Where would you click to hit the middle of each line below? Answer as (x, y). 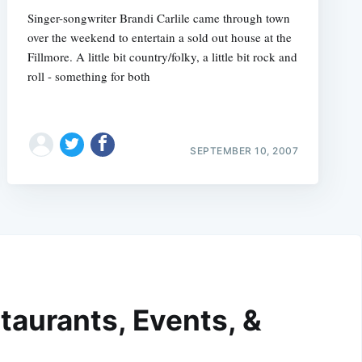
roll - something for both (88, 76)
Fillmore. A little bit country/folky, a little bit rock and (162, 56)
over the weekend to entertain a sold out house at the (159, 37)
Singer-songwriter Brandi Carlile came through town (158, 17)
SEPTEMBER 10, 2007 (244, 150)
